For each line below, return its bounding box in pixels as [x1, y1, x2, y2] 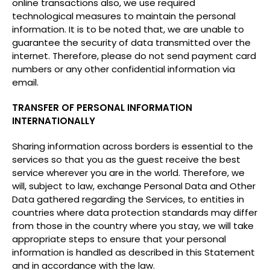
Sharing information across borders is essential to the [12, 140, 253, 152]
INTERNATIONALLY [12, 115, 95, 127]
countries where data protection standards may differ [12, 206, 257, 219]
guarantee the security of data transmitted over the [12, 36, 251, 49]
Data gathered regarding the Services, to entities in [12, 193, 244, 206]
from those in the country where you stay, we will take [12, 219, 254, 232]
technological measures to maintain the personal [12, 10, 236, 22]
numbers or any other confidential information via [12, 63, 235, 75]
